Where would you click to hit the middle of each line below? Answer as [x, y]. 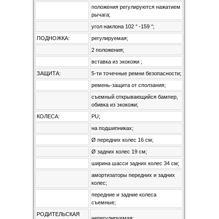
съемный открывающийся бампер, [135, 97]
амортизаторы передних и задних [133, 175]
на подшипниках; [112, 128]
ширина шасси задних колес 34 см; [135, 163]
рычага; [101, 15]
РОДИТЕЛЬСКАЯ [58, 214]
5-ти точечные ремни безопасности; [136, 73]
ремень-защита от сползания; [129, 85]
